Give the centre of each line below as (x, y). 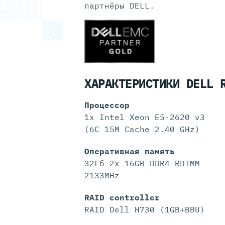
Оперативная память (130, 151)
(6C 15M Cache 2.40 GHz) (142, 129)
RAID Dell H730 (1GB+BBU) (145, 210)
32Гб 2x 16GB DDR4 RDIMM (142, 163)
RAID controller (122, 198)
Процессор (107, 105)
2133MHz (102, 176)
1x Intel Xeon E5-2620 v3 (145, 117)
